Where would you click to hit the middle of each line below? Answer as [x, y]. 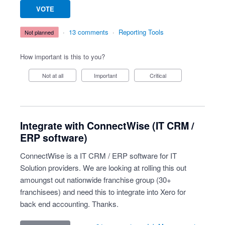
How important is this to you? [63, 57]
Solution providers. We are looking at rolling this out [103, 167]
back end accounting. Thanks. [69, 204]
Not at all [54, 75]
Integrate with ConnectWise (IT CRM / [107, 126]
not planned [41, 32]
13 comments [88, 32]
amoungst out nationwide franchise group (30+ [96, 180]
